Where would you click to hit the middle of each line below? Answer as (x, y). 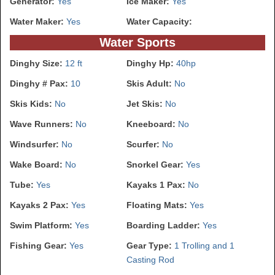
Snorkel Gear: (156, 164)
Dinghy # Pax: (40, 83)
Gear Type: (150, 245)
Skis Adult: (150, 83)
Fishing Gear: (40, 245)
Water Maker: (38, 21)
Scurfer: (144, 144)
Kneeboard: (152, 124)
